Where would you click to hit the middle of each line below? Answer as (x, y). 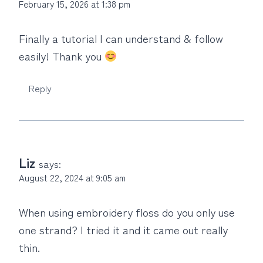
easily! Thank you (62, 56)
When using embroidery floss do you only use (127, 212)
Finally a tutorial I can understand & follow (121, 38)
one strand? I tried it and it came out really (123, 230)
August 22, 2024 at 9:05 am (72, 177)
